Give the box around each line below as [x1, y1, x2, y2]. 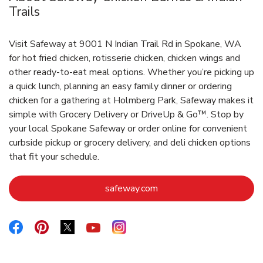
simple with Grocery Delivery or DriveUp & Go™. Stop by [9, 108, 244, 122]
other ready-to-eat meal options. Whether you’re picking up [9, 66, 254, 79]
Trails [9, 3, 40, 21]
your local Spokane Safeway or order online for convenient [9, 122, 247, 136]
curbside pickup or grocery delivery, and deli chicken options [9, 136, 251, 150]
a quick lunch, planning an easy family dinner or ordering [9, 80, 232, 93]
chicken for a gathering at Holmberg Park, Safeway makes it [9, 94, 254, 107]
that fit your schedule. [9, 150, 99, 164]
